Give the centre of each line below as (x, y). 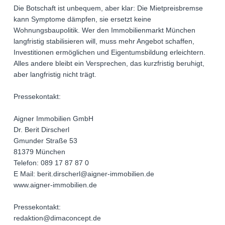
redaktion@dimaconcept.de (57, 218)
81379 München (39, 152)
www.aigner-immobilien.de (55, 185)
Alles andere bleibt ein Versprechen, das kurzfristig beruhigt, (109, 64)
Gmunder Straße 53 (45, 141)
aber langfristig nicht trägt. (55, 75)
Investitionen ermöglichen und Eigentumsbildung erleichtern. (109, 52)
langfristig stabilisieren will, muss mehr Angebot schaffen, (104, 41)
